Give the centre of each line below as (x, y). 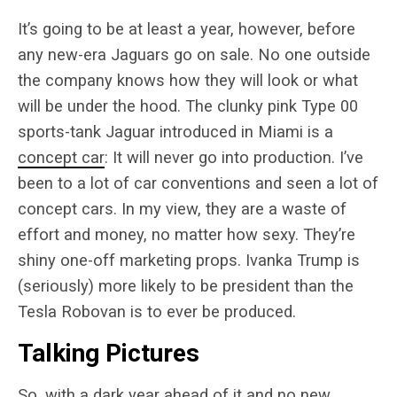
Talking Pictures (109, 353)
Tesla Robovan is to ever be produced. (159, 311)
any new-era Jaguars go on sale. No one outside (194, 54)
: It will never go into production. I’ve (234, 157)
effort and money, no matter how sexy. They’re (187, 234)
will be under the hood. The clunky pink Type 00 (188, 105)
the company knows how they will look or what (188, 80)
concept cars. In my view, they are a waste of (182, 208)
